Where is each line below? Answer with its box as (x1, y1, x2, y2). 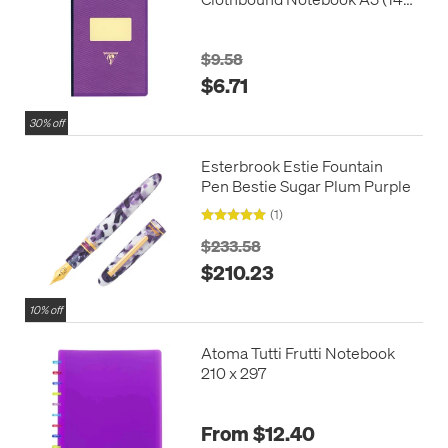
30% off (29, 116, 64, 131)
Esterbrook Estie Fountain (200, 155, 383, 177)
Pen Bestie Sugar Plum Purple (200, 175, 411, 197)
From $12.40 (200, 419, 315, 446)
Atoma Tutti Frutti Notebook (200, 342, 395, 364)
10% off (29, 303, 62, 318)
